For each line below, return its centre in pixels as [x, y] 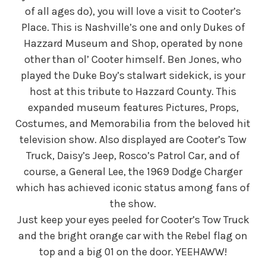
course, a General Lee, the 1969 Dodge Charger [133, 172]
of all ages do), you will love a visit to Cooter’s [133, 12]
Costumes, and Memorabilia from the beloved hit [133, 124]
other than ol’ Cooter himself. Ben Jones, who [133, 60]
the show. [133, 204]
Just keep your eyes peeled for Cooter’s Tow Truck [133, 220]
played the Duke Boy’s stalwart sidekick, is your [133, 76]
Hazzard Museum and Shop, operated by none [133, 44]
